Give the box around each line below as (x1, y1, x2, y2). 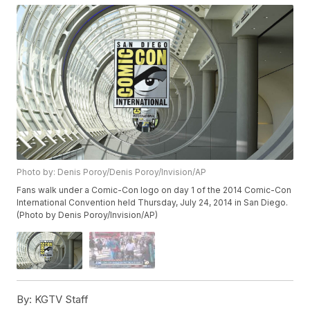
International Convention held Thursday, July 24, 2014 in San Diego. (17, 197, 289, 208)
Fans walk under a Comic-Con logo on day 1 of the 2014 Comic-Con (17, 185, 292, 196)
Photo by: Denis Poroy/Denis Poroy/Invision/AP (17, 167, 207, 178)
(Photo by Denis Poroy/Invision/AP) (17, 210, 158, 221)
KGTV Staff (32, 292, 89, 306)
